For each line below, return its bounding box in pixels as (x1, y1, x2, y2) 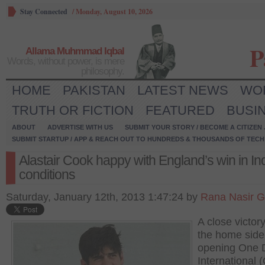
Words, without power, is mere (7, 56, 124, 67)
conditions (19, 167, 75, 182)
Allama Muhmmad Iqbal (25, 46, 124, 57)
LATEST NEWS (137, 83, 228, 98)
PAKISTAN (63, 83, 125, 98)
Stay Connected (20, 7, 67, 17)
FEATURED (146, 103, 215, 118)
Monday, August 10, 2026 (76, 7, 153, 17)
